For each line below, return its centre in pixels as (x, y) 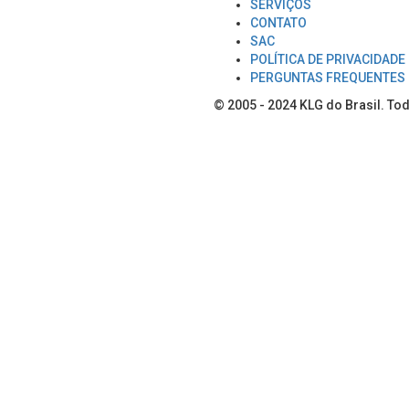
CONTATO (278, 23)
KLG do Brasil (340, 105)
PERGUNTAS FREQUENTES (328, 78)
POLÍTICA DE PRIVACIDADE (328, 60)
